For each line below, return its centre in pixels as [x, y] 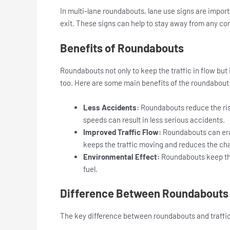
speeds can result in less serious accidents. [156, 120]
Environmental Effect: [122, 157]
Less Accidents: [111, 108]
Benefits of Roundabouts [122, 48]
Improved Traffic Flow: [122, 132]
